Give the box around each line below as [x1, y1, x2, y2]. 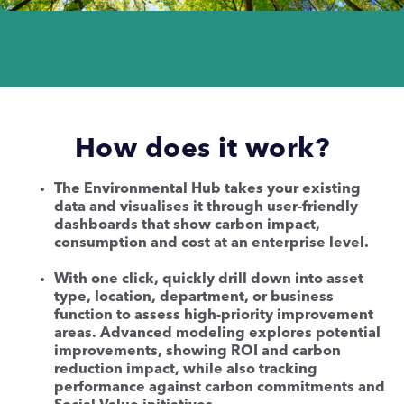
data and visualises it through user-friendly [54, 199, 358, 215]
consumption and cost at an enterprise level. [54, 235, 369, 251]
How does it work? [74, 135, 330, 163]
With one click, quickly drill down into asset [54, 271, 363, 287]
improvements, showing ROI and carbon [54, 344, 341, 359]
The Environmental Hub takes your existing [54, 181, 361, 197]
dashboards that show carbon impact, [54, 217, 320, 233]
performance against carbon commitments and [54, 380, 385, 395]
